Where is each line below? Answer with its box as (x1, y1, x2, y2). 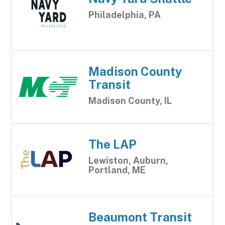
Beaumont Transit (88, 210, 192, 224)
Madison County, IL (88, 95, 172, 106)
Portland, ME (88, 165, 146, 175)
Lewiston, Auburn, (88, 155, 168, 166)
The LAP (88, 137, 137, 151)
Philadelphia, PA (88, 10, 161, 20)
